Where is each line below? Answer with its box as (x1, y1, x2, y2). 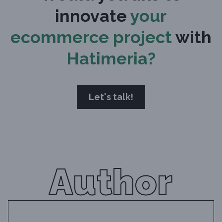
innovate (55, 5, 127, 26)
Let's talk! (88, 91, 133, 102)
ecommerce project (10, 27, 172, 47)
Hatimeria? (66, 48, 156, 68)
